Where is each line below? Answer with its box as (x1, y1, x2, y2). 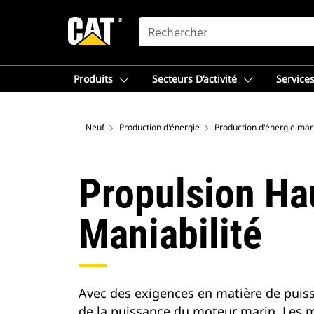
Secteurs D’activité (152, 72, 237, 86)
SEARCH (138, 18, 179, 29)
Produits (74, 72, 113, 86)
